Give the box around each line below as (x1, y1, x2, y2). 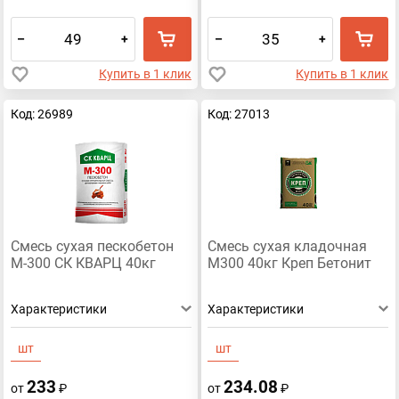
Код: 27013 (208, 106, 271, 121)
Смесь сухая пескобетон (10, 239, 174, 256)
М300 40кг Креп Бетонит (208, 256, 372, 273)
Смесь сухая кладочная (208, 239, 368, 256)
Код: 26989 (10, 106, 73, 121)
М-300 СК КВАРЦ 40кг (10, 256, 156, 273)
